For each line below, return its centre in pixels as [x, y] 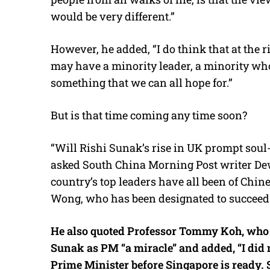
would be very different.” [113, 16]
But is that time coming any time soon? [149, 115]
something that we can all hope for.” [142, 82]
